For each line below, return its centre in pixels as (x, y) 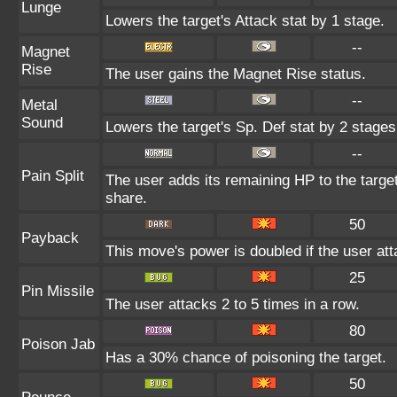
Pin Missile (58, 291)
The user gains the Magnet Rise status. (236, 74)
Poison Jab (58, 344)
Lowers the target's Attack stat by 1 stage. (245, 21)
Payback (50, 238)
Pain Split (53, 176)
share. (126, 198)
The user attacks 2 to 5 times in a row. (233, 304)
